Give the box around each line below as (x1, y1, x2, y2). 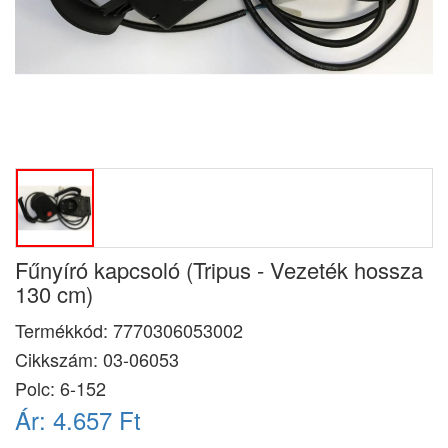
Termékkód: (15, 317, 113, 343)
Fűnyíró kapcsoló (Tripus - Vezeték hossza (15, 254, 423, 285)
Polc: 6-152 (15, 375, 106, 401)
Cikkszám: (15, 346, 103, 372)
